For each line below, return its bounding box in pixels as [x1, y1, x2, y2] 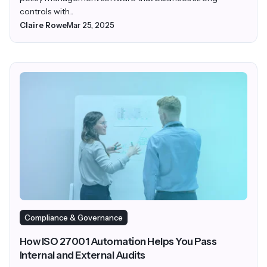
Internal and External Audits [20, 249, 145, 261]
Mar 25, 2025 [67, 20, 114, 30]
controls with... [20, 6, 74, 17]
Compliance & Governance [24, 212, 123, 222]
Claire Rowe [20, 20, 67, 30]
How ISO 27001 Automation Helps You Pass [20, 235, 217, 247]
